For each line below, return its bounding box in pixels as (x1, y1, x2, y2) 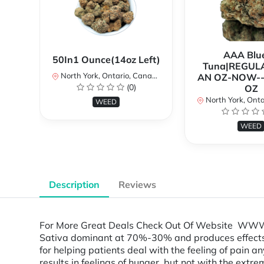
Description (49, 179, 100, 191)
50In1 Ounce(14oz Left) (52, 54, 160, 66)
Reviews (118, 179, 156, 191)
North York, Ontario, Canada (59, 71, 152, 81)
